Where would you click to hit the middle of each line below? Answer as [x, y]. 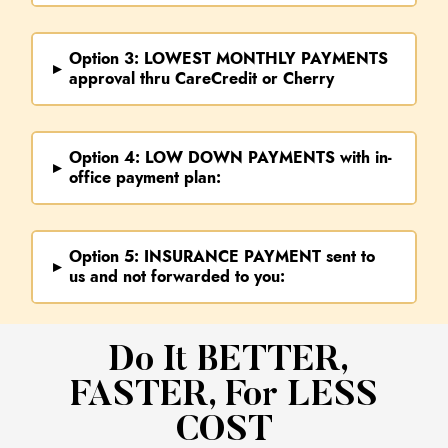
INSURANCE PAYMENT [233, 257]
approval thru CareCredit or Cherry [202, 79]
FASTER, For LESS [224, 397]
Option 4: [107, 158]
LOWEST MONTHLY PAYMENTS [266, 59]
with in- [364, 158]
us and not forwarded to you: [177, 277]
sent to [348, 257]
